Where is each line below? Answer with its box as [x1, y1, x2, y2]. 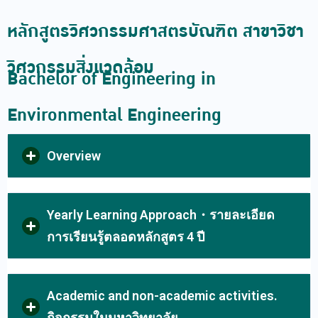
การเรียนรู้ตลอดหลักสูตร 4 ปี [47, 229, 204, 244]
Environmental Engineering [7, 102, 221, 128]
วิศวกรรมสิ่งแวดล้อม [7, 55, 154, 81]
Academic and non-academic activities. [47, 288, 278, 303]
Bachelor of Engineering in [7, 66, 216, 92]
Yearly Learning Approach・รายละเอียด [47, 207, 275, 222]
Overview [47, 148, 101, 163]
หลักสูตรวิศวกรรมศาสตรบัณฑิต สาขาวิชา [7, 18, 304, 45]
